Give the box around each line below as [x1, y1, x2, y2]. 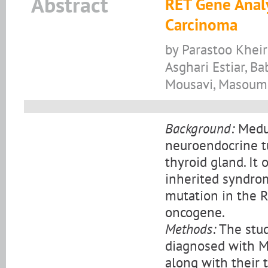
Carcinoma [165, 14, 237, 35]
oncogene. [165, 203, 225, 221]
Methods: [165, 220, 216, 237]
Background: [165, 120, 234, 137]
